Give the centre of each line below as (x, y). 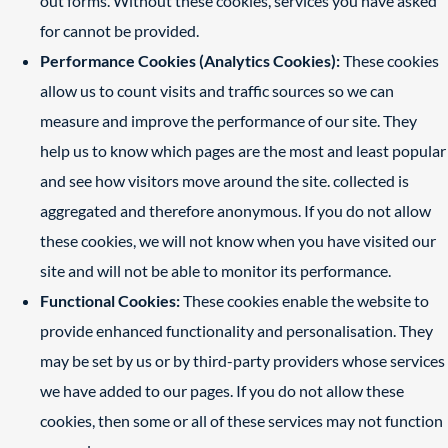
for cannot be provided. (119, 30)
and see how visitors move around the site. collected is (224, 180)
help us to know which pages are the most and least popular (243, 150)
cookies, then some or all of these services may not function (241, 420)
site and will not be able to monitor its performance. (215, 270)
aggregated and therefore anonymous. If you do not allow (235, 210)
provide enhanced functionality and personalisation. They (236, 330)
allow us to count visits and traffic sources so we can (217, 90)
